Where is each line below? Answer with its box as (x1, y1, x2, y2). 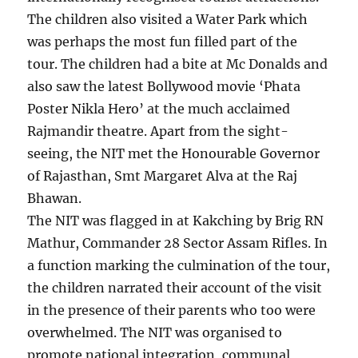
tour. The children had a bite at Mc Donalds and (27, 56, 328, 73)
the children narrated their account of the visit (27, 280, 323, 296)
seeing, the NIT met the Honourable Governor (27, 145, 320, 162)
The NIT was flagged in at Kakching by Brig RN (27, 213, 324, 229)
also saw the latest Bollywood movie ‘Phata (27, 78, 301, 95)
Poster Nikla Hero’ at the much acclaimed (27, 101, 291, 117)
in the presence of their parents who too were (27, 302, 316, 319)
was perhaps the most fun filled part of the (27, 34, 298, 50)
